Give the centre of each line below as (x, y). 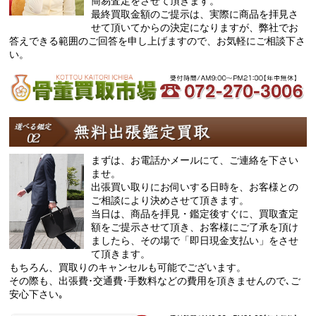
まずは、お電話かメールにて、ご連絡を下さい (194, 160)
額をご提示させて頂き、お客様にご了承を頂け (194, 227)
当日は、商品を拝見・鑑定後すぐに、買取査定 (194, 214)
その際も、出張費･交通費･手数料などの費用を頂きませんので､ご (155, 281)
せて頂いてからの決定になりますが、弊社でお (194, 27)
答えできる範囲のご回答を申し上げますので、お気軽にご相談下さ (158, 41)
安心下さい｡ (37, 294)
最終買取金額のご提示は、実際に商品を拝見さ (194, 14)
